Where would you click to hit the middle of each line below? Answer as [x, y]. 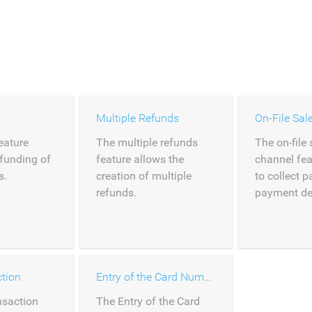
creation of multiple [144, 176]
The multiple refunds [147, 142]
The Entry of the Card [148, 301]
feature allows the [140, 159]
